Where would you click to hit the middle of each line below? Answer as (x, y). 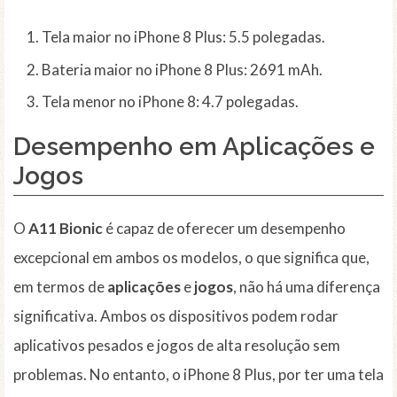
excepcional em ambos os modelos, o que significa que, (191, 258)
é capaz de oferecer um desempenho (224, 229)
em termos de (60, 287)
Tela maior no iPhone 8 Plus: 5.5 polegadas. (183, 37)
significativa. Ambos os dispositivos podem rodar (176, 316)
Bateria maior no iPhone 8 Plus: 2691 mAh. (182, 69)
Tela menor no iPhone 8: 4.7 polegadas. (170, 102)
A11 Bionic (66, 229)
